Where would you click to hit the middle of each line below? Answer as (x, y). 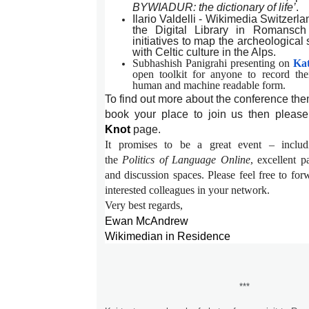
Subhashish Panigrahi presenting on (213, 63)
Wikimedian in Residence (168, 236)
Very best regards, (144, 206)
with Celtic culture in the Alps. (204, 52)
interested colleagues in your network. (187, 190)
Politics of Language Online (186, 160)
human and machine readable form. (209, 86)
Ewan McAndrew (147, 221)
